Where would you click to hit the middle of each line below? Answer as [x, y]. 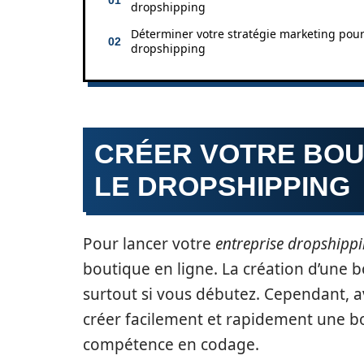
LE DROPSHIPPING [222, 186]
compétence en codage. [171, 344]
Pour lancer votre [149, 243]
